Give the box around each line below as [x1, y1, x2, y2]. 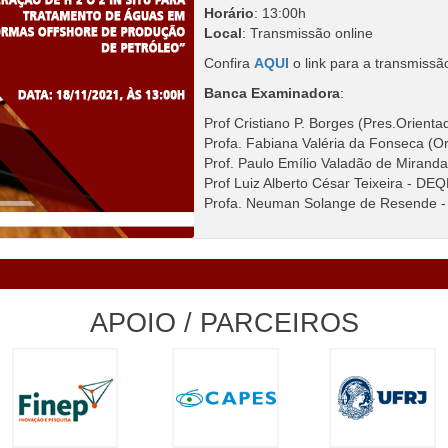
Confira [204, 54, 254, 71]
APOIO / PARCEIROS [89, 307, 359, 338]
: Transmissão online [242, 24, 373, 41]
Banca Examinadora [204, 84, 340, 101]
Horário [204, 4, 254, 21]
